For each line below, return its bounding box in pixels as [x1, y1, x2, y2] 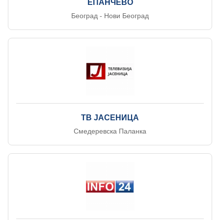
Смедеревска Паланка [74, 127, 146, 135]
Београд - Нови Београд [71, 12, 149, 20]
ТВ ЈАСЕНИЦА [81, 113, 139, 122]
